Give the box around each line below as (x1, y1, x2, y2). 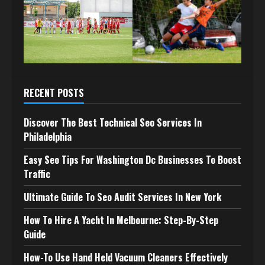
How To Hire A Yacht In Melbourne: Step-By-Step (24, 212, 218, 227)
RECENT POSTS (24, 85, 84, 100)
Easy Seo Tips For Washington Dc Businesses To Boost (24, 152, 241, 167)
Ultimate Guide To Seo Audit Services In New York (24, 189, 221, 204)
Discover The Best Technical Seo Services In (24, 115, 202, 130)
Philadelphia (24, 129, 72, 144)
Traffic (24, 166, 50, 181)
